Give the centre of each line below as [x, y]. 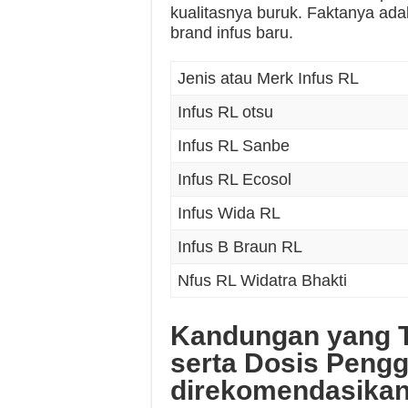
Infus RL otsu [226, 112]
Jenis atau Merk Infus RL [269, 78]
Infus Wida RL [229, 213]
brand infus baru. [232, 33]
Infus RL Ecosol [235, 179]
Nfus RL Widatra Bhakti [263, 280]
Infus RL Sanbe [234, 146]
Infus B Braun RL [240, 247]
